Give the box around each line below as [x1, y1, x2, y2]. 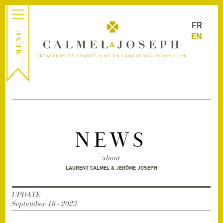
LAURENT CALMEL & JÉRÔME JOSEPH [66, 165, 157, 171]
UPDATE [12, 190, 41, 199]
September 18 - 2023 [12, 199, 78, 208]
